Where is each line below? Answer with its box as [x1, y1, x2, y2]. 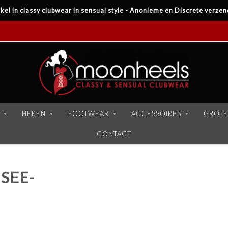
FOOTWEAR [68, 109, 109, 118]
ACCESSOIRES [131, 109, 181, 118]
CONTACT [97, 130, 131, 138]
